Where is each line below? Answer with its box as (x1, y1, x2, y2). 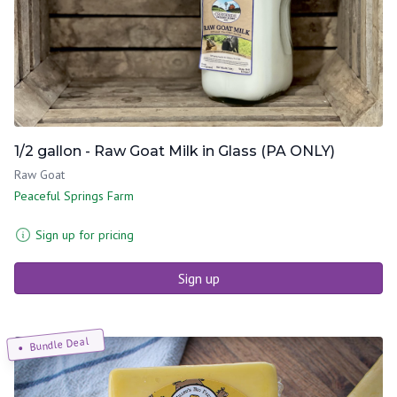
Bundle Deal (28, 333, 90, 354)
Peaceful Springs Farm (14, 187, 134, 204)
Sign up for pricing (35, 226, 134, 243)
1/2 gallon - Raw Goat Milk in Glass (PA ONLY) (14, 142, 335, 160)
